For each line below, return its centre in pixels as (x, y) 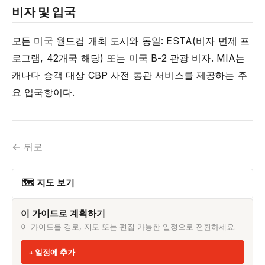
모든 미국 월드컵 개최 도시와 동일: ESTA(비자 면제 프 (131, 41)
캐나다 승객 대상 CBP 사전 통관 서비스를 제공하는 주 (130, 75)
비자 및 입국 (44, 11)
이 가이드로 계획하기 (63, 214)
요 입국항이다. (43, 93)
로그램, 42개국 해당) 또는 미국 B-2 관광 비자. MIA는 (129, 58)
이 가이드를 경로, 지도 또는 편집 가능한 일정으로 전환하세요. (128, 227)
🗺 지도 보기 (48, 183)
